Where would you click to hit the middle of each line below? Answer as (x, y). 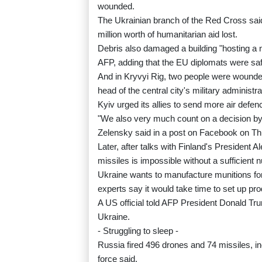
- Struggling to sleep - (138, 231)
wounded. (116, 6)
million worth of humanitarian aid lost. (168, 35)
